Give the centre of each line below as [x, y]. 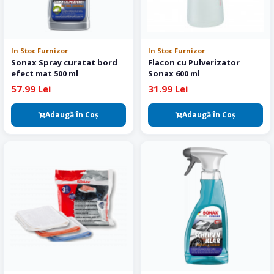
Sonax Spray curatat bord [64, 62]
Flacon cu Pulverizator [194, 62]
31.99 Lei [168, 89]
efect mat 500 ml [45, 73]
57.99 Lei [31, 89]
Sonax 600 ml [174, 73]
